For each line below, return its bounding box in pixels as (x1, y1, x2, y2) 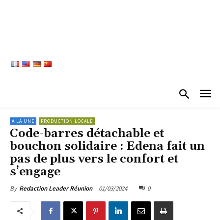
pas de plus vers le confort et (10, 151, 178, 166)
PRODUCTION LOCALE (41, 117, 93, 124)
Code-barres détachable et (10, 126, 164, 141)
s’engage (10, 164, 60, 179)
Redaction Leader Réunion (19, 184, 92, 192)
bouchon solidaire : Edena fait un (10, 138, 205, 154)
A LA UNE (12, 117, 34, 124)
